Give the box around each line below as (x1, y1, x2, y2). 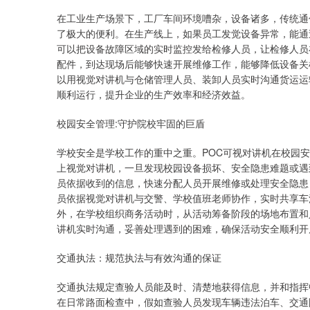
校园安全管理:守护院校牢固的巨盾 (57, 116, 205, 130)
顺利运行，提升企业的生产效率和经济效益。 (57, 87, 250, 101)
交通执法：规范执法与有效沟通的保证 (57, 250, 221, 264)
